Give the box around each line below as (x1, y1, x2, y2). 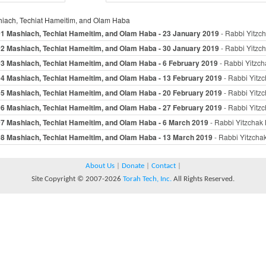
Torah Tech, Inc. (123, 175, 172, 183)
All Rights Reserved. (172, 175, 235, 183)
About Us (85, 161, 115, 170)
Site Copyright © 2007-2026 (31, 175, 123, 183)
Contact (151, 161, 176, 170)
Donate (121, 161, 144, 170)
